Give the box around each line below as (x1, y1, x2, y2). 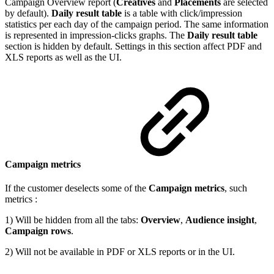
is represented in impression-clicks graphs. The (5, 29, 187, 40)
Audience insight (185, 215, 254, 226)
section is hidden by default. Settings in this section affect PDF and (5, 40, 262, 51)
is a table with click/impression (122, 7, 242, 18)
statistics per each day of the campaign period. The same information (5, 18, 268, 29)
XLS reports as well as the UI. (5, 51, 122, 62)
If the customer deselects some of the (5, 183, 149, 194)
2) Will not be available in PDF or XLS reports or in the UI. (5, 246, 235, 257)
